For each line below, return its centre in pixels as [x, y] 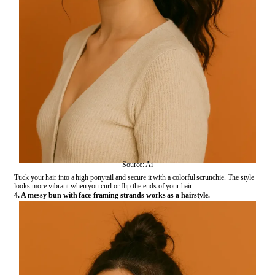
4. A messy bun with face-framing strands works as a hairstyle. [112, 196]
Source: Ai [137, 165]
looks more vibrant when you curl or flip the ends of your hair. [104, 186]
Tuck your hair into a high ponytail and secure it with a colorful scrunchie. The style [135, 178]
